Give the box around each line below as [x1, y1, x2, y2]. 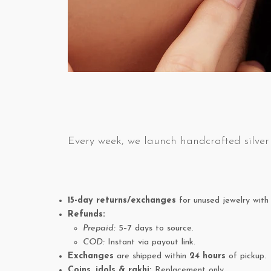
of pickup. [226, 252, 266, 261]
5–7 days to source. [116, 224, 194, 233]
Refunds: [68, 210, 105, 220]
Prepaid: [83, 224, 116, 233]
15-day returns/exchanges [68, 196, 176, 206]
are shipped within [114, 252, 189, 261]
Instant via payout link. [105, 238, 195, 247]
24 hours [189, 252, 226, 261]
